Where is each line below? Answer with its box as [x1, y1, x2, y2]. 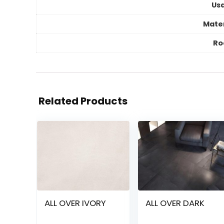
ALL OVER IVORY [44, 196, 106, 209]
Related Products [38, 94, 127, 108]
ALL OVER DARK [145, 196, 204, 209]
